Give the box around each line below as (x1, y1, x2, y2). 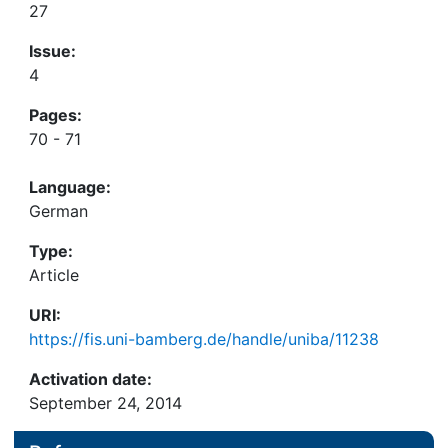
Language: (29, 177, 111, 197)
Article (29, 265, 79, 285)
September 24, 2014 (29, 393, 182, 413)
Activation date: (29, 369, 152, 389)
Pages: (29, 105, 82, 125)
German (29, 201, 88, 221)
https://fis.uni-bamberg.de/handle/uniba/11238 (29, 329, 379, 349)
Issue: (29, 41, 76, 61)
